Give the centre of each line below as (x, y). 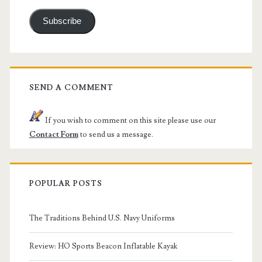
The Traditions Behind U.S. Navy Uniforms (102, 218)
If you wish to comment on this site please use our (129, 120)
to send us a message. (116, 134)
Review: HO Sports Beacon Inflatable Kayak (103, 246)
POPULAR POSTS (66, 183)
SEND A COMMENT (71, 87)
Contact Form (54, 134)
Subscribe (62, 21)
